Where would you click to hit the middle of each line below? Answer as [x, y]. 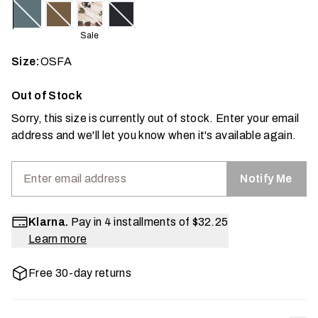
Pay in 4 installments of [130, 222]
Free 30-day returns [80, 273]
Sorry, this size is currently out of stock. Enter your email [155, 118]
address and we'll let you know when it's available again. [154, 135]
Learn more [58, 239]
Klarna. [49, 222]
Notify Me [266, 179]
